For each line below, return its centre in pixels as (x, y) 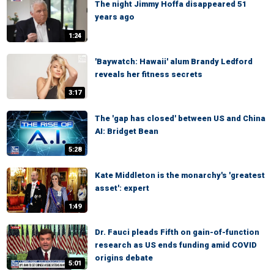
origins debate (124, 258)
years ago (115, 17)
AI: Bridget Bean (127, 131)
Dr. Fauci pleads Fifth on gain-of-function (177, 232)
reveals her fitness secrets (149, 74)
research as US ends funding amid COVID (176, 245)
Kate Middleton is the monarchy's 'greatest (180, 175)
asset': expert (122, 188)
